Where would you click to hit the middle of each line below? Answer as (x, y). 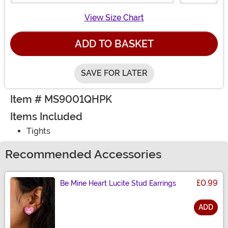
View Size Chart (114, 18)
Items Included (46, 117)
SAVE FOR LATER (114, 73)
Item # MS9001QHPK (61, 99)
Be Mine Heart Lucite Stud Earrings (118, 183)
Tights (38, 131)
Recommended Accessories (83, 155)
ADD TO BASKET (114, 44)
